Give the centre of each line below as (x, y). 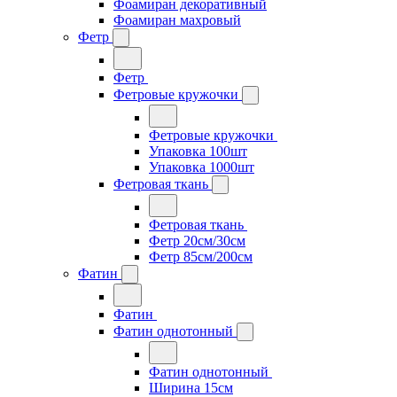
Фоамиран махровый (177, 20)
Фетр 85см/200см (201, 257)
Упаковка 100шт (198, 151)
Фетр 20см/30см (197, 241)
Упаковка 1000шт (202, 167)
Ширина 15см (191, 388)
